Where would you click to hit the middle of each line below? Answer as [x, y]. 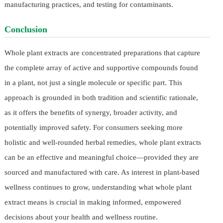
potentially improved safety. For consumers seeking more [93, 128]
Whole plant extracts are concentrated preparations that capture [102, 53]
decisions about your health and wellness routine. [81, 217]
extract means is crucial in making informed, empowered [93, 202]
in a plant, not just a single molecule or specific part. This [93, 83]
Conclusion [26, 30]
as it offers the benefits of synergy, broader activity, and [91, 113]
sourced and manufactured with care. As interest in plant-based [102, 172]
